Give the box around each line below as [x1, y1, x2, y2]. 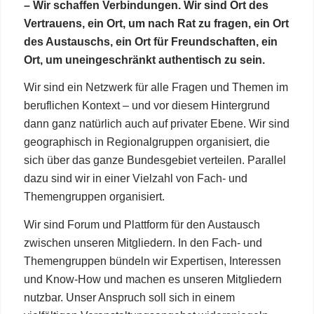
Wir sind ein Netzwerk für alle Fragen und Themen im [23, 81, 288, 94]
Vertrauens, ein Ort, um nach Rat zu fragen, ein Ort [23, 17, 289, 29]
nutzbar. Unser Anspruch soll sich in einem [23, 291, 235, 303]
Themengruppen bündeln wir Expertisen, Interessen [23, 254, 281, 267]
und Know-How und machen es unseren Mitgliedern [23, 273, 282, 285]
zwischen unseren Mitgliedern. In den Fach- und [23, 236, 262, 249]
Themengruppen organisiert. [23, 191, 165, 203]
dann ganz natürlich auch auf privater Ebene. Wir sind [23, 118, 289, 130]
